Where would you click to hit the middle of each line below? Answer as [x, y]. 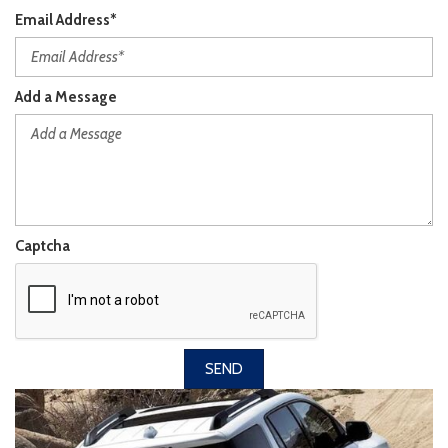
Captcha [42, 245]
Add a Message [66, 96]
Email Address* [66, 19]
